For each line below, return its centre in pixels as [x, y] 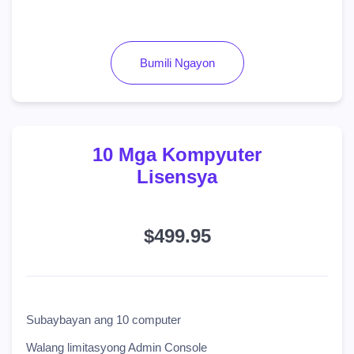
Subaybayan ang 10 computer [104, 320]
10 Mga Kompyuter [177, 154]
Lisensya [177, 177]
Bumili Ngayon [177, 63]
